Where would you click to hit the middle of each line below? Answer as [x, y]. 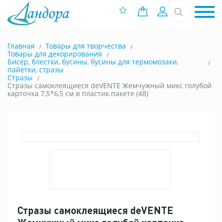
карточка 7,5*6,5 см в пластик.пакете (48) [78, 93]
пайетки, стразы [35, 70]
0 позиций [170, 11]
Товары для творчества [86, 46]
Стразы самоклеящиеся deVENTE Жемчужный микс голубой [110, 85]
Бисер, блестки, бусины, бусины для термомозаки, [93, 62]
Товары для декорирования [55, 54]
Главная [21, 46]
